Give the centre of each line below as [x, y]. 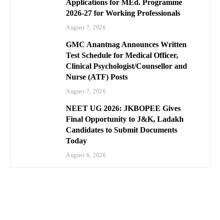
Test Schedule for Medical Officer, [122, 55]
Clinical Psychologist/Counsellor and [127, 66]
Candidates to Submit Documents [122, 130]
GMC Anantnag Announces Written [126, 44]
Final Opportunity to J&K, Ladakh [125, 119]
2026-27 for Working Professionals [123, 13]
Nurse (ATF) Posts [97, 77]
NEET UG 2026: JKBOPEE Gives [124, 108]
